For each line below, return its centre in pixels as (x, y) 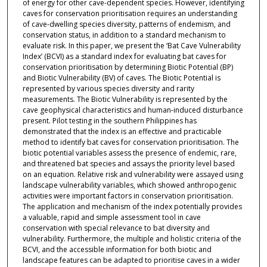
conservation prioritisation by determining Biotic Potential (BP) (128, 67)
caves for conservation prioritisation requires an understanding (130, 14)
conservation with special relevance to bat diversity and (116, 228)
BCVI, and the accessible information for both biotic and (117, 250)
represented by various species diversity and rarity (108, 89)
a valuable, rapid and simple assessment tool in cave (111, 218)
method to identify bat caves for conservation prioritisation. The (131, 142)
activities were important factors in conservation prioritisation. (128, 196)
